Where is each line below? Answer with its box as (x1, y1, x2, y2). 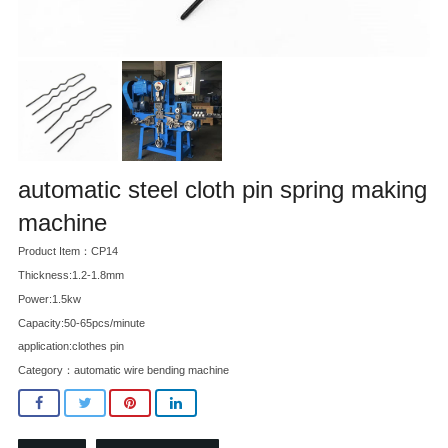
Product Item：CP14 (18, 245, 118, 258)
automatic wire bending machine (74, 364, 229, 377)
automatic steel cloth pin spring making (18, 176, 427, 204)
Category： (18, 364, 74, 377)
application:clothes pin (18, 340, 124, 353)
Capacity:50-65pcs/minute (18, 316, 145, 329)
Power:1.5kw (18, 292, 81, 305)
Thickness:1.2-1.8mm (18, 269, 124, 282)
